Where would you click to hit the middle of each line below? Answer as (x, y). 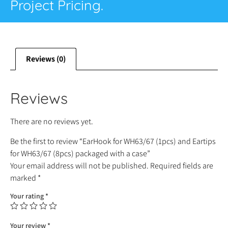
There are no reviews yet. (52, 122)
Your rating (28, 196)
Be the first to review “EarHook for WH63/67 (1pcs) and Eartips (113, 141)
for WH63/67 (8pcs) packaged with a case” (80, 153)
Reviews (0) (46, 59)
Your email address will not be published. (79, 165)
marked (24, 178)
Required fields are (182, 165)
